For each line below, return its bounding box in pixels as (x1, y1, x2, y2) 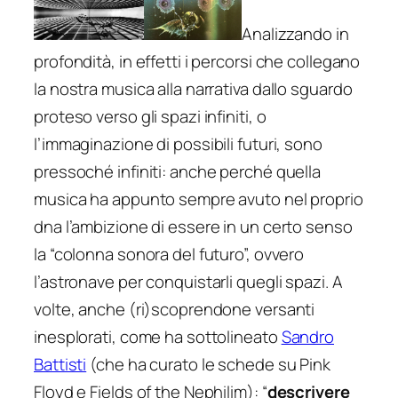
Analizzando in (242, 21, 349, 45)
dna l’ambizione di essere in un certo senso (34, 214, 353, 238)
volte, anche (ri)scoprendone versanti (34, 297, 315, 321)
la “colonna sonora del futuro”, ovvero (34, 242, 305, 266)
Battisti (34, 352, 87, 376)
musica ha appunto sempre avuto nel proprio (34, 187, 363, 211)
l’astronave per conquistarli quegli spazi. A (34, 269, 343, 293)
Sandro (281, 324, 335, 348)
